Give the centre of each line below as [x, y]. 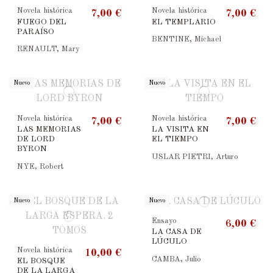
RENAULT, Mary [48, 49]
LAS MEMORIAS [49, 129]
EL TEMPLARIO [184, 22]
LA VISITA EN [181, 129]
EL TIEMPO [175, 139]
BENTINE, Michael [187, 40]
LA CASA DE [177, 232]
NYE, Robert [40, 166]
